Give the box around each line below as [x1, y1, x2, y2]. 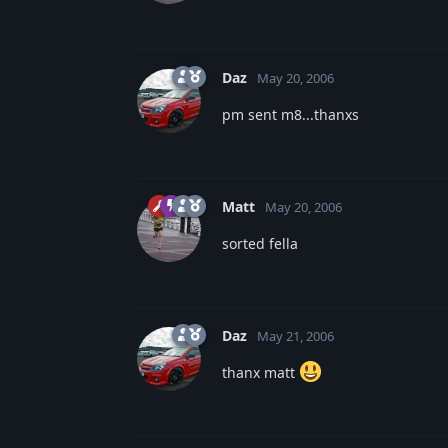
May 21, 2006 [257, 326, 334, 345]
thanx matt [222, 362, 299, 382]
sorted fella [222, 233, 298, 253]
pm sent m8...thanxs [222, 104, 359, 124]
